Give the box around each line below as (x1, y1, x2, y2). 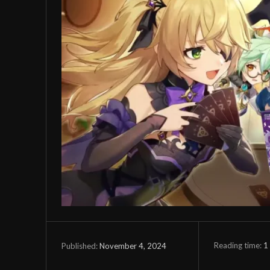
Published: (61, 241, 98, 251)
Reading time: (213, 240, 263, 251)
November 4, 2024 (99, 241, 166, 251)
